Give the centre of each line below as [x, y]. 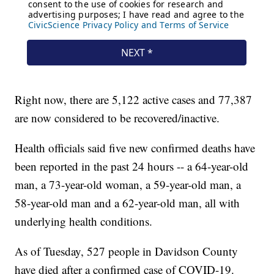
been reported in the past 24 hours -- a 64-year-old [132, 166]
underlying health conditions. [84, 221]
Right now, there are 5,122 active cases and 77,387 [134, 100]
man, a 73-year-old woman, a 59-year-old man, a [128, 185]
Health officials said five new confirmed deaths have [135, 148]
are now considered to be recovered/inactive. [117, 118]
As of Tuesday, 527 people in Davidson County [127, 251]
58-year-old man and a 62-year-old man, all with [128, 203]
